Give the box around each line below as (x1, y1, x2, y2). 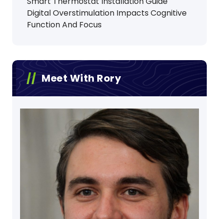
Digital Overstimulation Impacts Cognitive (27, 7, 187, 19)
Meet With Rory (42, 71, 121, 86)
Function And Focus (27, 19, 102, 31)
